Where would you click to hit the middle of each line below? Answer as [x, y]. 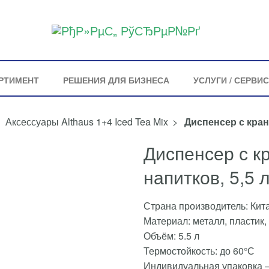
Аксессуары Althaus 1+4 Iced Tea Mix [87, 122]
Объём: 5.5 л [171, 236]
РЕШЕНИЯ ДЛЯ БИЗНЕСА [116, 80]
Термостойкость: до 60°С [199, 251]
